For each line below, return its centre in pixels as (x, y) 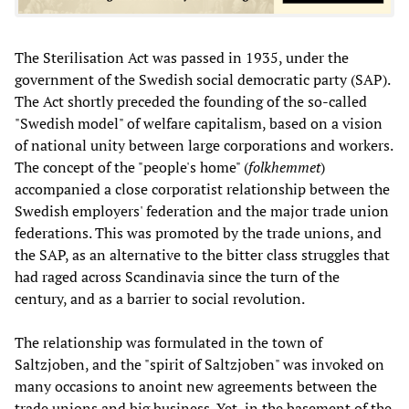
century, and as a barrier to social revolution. (160, 298)
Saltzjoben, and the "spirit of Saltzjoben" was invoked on (199, 364)
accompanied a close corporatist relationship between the (202, 189)
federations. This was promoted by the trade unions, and (198, 232)
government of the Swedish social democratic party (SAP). (202, 79)
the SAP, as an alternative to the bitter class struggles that (202, 254)
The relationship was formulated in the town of (168, 342)
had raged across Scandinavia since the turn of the (177, 276)
